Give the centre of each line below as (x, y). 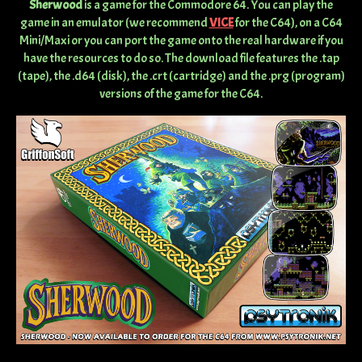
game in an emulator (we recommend (114, 23)
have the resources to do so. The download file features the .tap (181, 59)
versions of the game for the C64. (181, 94)
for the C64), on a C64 (288, 23)
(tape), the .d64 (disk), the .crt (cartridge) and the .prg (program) (181, 76)
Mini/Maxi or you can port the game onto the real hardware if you (181, 41)
